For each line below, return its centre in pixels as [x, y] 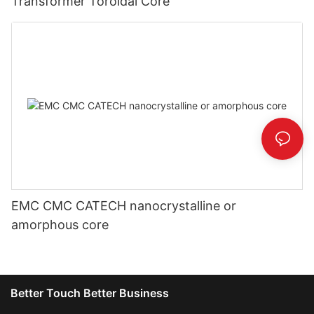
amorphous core [60, 224]
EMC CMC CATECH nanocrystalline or [124, 205]
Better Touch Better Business [90, 293]
